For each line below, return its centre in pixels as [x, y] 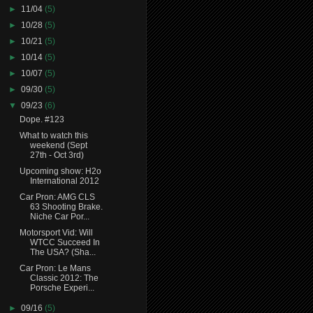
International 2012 [64, 181]
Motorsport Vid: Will [56, 232]
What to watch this [53, 135]
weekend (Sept [58, 145]
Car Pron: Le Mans [55, 268]
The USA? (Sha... [63, 252]
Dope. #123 [42, 119]
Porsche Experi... [62, 287]
